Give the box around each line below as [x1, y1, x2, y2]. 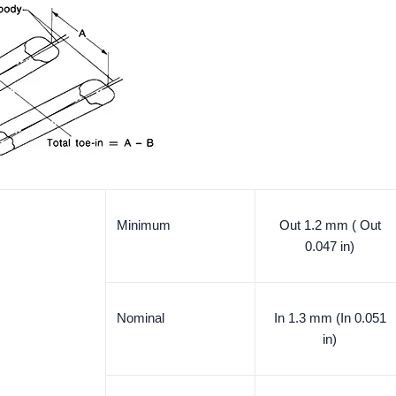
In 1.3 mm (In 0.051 [273, 310, 386, 325]
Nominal [117, 310, 164, 325]
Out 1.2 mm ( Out [278, 217, 381, 232]
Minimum [117, 217, 171, 232]
